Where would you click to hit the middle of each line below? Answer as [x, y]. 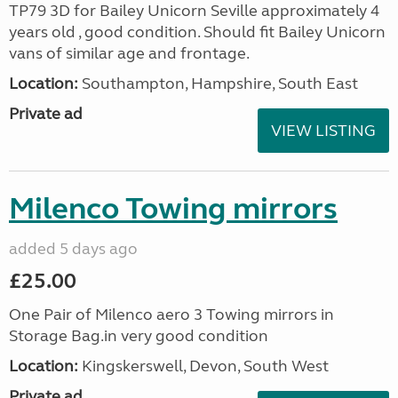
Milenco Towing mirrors [173, 209]
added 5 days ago [73, 249]
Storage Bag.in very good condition [139, 336]
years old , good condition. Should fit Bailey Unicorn [197, 32]
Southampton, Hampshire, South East [218, 84]
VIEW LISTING [323, 131]
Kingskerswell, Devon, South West [203, 366]
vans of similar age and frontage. [129, 53]
